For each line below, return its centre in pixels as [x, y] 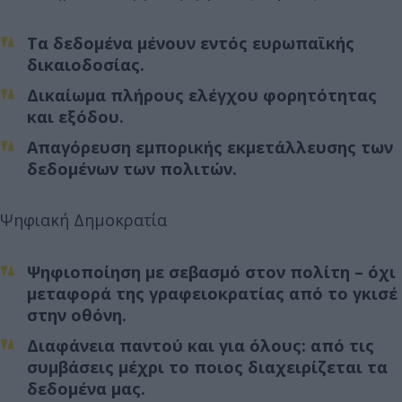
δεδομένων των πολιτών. [132, 168]
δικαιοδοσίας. [86, 64]
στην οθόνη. [77, 315]
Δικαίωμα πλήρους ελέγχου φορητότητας [202, 95]
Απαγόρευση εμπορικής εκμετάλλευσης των [210, 147]
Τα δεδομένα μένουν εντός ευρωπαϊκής [191, 43]
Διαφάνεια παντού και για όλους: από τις [201, 345]
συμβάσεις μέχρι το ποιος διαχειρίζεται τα [207, 367]
